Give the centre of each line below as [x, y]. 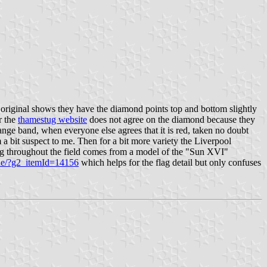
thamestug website [52, 119]
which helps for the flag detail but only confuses [170, 162]
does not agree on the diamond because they [171, 119]
